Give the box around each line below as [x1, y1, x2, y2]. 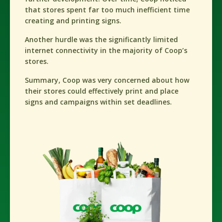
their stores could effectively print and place [25, 86, 178, 96]
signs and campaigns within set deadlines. [25, 97, 172, 107]
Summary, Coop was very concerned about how [25, 75, 189, 85]
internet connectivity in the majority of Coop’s [25, 46, 187, 55]
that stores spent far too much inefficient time [25, 5, 190, 15]
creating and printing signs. [25, 16, 121, 26]
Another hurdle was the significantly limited [25, 35, 178, 45]
